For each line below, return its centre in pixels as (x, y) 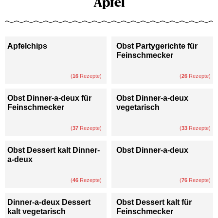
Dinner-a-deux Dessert (49, 202)
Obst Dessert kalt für (154, 202)
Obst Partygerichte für (157, 46)
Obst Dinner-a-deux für (49, 98)
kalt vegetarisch (36, 211)
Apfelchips (27, 46)
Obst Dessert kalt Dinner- (54, 150)
